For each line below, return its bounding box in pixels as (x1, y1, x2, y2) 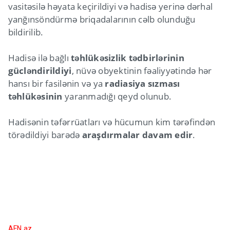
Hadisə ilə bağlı (8, 52, 71, 64)
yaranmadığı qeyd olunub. (62, 90, 172, 103)
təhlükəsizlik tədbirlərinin (71, 52, 184, 64)
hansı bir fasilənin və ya (8, 78, 105, 90)
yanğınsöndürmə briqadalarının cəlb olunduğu (8, 13, 196, 26)
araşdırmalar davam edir (82, 129, 193, 141)
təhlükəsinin (8, 90, 63, 103)
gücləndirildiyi (8, 65, 72, 77)
